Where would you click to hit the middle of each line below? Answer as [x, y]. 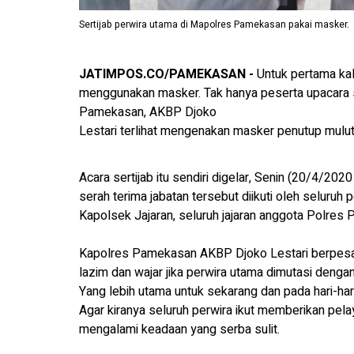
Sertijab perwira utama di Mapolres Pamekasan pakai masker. [214, 24]
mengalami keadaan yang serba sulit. [179, 330]
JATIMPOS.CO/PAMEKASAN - [166, 74]
